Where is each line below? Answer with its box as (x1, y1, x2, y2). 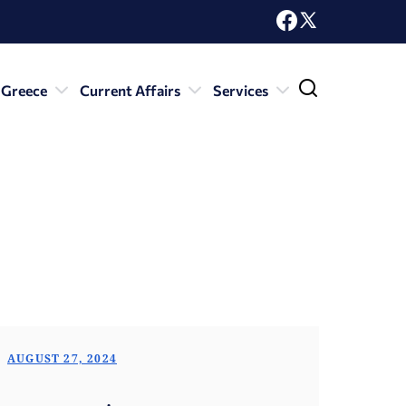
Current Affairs (80, 82, 180, 99)
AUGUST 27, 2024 (7, 351, 117, 366)
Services (213, 82, 268, 99)
